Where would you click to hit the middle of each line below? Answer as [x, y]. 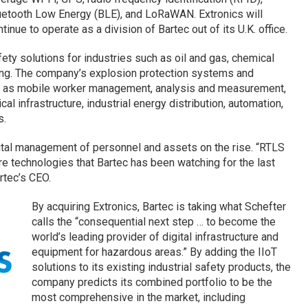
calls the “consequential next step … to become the [153, 221]
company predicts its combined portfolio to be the [152, 282]
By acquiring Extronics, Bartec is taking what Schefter [158, 206]
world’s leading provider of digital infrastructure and [155, 236]
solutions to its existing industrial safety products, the [161, 267]
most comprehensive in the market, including [138, 297]
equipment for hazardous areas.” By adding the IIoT [154, 252]
